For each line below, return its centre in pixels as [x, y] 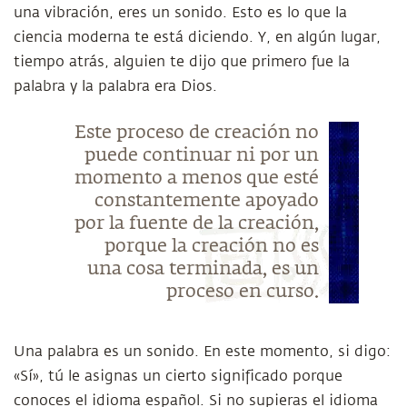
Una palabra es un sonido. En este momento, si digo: [202, 352]
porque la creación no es [211, 246]
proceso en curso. [242, 292]
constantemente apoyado [206, 201]
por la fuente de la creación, [196, 223]
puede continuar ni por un [201, 155]
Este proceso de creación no [196, 133]
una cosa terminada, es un [203, 269]
